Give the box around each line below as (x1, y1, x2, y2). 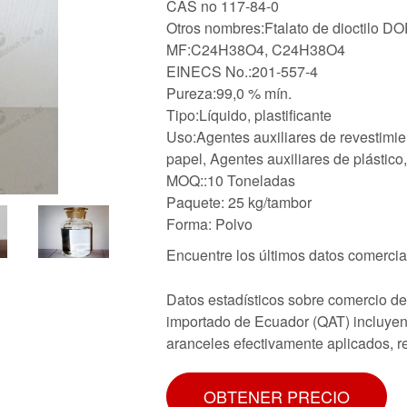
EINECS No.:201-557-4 (166, 60, 318, 82)
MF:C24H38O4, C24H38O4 (166, 38, 345, 60)
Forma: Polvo (166, 213, 253, 234)
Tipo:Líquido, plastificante (166, 104, 332, 125)
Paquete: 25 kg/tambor (166, 191, 312, 213)
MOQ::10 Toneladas (166, 169, 295, 191)
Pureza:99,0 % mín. (166, 82, 292, 104)
